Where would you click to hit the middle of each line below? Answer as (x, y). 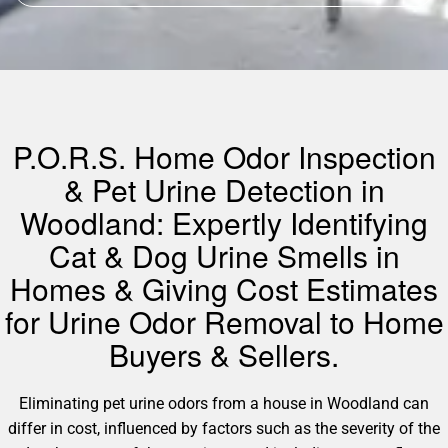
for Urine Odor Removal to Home (224, 321)
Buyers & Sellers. (224, 354)
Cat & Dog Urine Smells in (224, 255)
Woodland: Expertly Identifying (224, 222)
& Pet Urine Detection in (224, 189)
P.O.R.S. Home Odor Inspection (224, 156)
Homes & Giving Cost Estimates (224, 288)
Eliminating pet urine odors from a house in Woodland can (224, 403)
